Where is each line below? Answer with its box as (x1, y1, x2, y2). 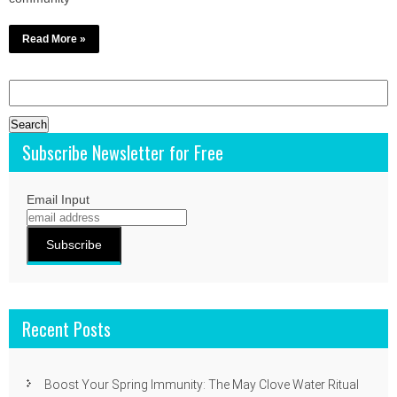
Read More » (22, 33, 86, 45)
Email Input (27, 192, 90, 206)
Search (8, 81, 48, 95)
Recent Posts (22, 315, 111, 342)
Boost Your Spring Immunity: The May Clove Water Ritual (44, 378, 359, 392)
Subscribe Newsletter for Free (22, 139, 223, 166)
